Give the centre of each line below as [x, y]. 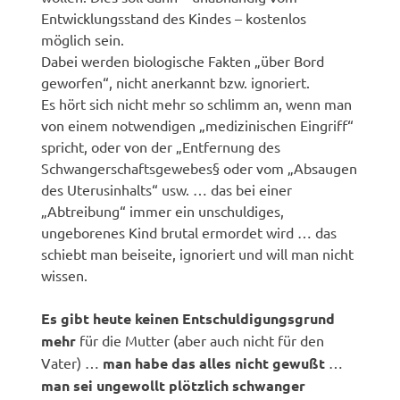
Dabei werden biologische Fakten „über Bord [183, 60]
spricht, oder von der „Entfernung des [161, 146]
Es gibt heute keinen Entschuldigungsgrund [188, 318]
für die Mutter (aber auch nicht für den [200, 340]
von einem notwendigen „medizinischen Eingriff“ [198, 125]
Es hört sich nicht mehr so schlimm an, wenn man [197, 103]
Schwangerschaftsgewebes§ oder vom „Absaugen [200, 167]
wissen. [65, 275]
